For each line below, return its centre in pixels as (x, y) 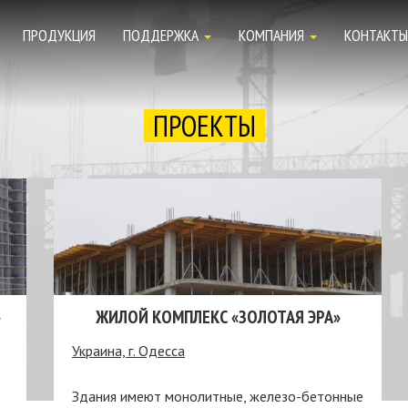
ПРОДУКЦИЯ (59, 35)
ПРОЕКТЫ (204, 126)
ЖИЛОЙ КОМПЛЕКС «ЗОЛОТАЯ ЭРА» (218, 317)
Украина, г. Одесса (128, 351)
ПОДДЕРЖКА (163, 35)
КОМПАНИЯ (273, 35)
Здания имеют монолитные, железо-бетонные (218, 396)
